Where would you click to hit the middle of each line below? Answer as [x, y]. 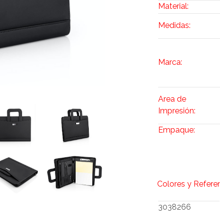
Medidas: [175, 26]
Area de [172, 99]
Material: [174, 6]
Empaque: [177, 130]
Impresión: [177, 111]
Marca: [170, 62]
